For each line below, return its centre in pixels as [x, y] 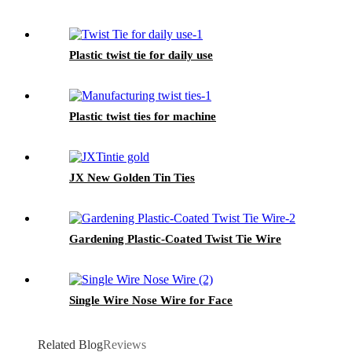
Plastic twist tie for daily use [141, 55]
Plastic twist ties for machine [143, 116]
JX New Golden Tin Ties [132, 177]
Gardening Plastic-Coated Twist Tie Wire [175, 238]
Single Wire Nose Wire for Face [151, 300]
